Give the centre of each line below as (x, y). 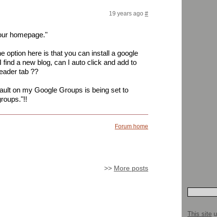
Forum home (132, 127)
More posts (131, 169)
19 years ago (126, 14)
